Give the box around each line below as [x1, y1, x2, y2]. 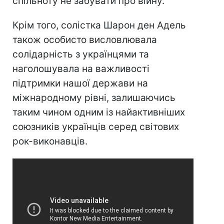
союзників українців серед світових [12, 121, 179, 133]
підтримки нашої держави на [12, 77, 148, 89]
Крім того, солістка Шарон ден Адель [12, 19, 186, 31]
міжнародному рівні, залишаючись [12, 92, 175, 104]
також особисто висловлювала [12, 34, 157, 46]
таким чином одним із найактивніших [12, 106, 185, 118]
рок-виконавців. [12, 135, 87, 147]
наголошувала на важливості [12, 63, 149, 75]
